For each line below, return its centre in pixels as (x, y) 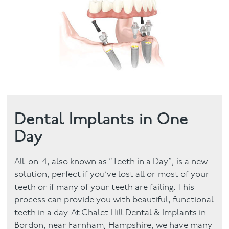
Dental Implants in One (101, 119)
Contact (26, 74)
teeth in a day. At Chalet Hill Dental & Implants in (110, 213)
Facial (20, 21)
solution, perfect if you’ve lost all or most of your (112, 175)
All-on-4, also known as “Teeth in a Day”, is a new (111, 162)
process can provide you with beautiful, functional (114, 200)
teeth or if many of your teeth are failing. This (105, 187)
